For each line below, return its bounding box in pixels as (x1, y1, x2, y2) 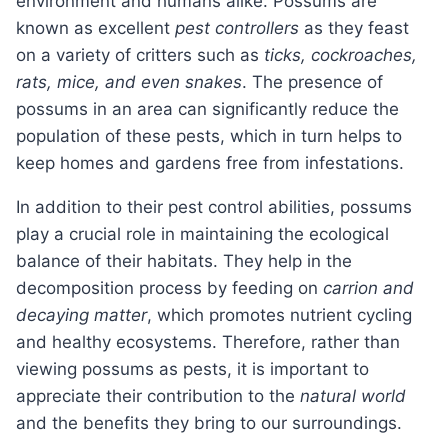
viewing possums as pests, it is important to (16, 359, 369, 380)
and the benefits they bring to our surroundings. (16, 413, 402, 434)
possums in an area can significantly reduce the (16, 99, 399, 120)
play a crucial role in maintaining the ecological (16, 224, 389, 245)
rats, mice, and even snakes (16, 72, 242, 93)
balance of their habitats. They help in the (16, 251, 352, 272)
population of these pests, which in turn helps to (16, 126, 402, 147)
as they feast (299, 18, 409, 39)
